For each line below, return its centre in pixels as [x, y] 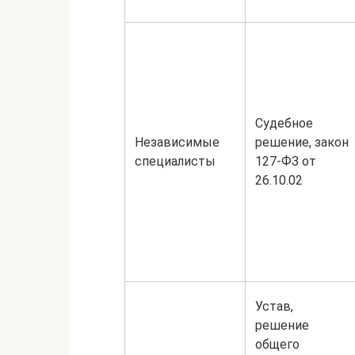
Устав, [274, 306]
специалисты [175, 161]
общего [277, 344]
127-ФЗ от [286, 161]
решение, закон [302, 142]
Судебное [284, 123]
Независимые [177, 142]
